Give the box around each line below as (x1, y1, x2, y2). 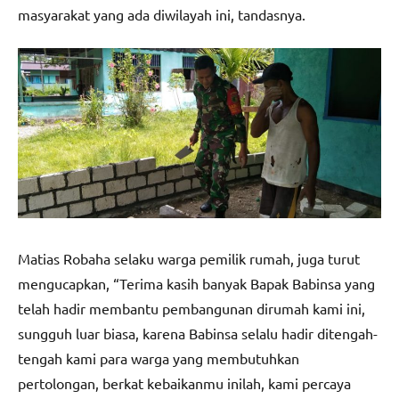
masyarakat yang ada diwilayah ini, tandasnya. (18, 5, 305, 24)
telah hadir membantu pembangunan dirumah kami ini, (18, 299, 365, 318)
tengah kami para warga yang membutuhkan (18, 349, 299, 368)
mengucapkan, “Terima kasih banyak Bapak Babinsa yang (18, 274, 375, 293)
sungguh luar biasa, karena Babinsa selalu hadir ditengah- (18, 324, 378, 343)
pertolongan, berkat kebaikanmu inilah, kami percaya (18, 374, 351, 393)
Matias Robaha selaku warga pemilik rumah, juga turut (18, 249, 360, 268)
